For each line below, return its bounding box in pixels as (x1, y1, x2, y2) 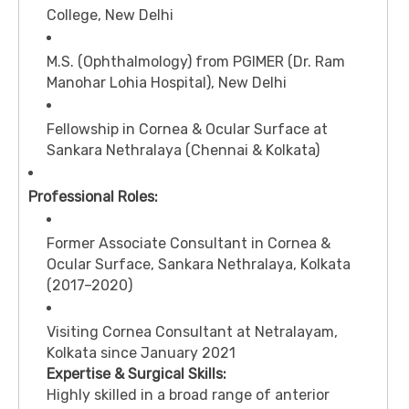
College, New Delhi (47, 6, 173, 25)
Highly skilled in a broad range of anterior (47, 386, 330, 404)
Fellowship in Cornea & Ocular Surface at (47, 121, 328, 139)
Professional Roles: (28, 188, 158, 206)
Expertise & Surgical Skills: (47, 365, 226, 383)
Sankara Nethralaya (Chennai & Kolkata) (47, 142, 323, 160)
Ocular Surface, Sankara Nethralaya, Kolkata (47, 256, 351, 274)
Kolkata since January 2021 (47, 344, 236, 362)
